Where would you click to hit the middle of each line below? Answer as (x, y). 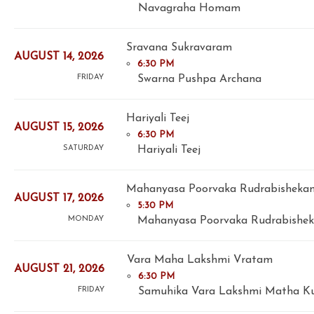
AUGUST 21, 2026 (59, 269)
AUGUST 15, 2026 (59, 128)
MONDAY (86, 219)
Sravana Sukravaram (179, 47)
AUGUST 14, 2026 (59, 57)
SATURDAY (83, 149)
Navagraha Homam (189, 8)
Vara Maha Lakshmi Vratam (200, 260)
